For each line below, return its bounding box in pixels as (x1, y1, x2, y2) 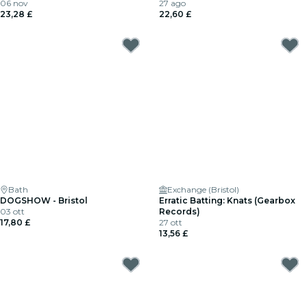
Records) (159, 206, 200, 217)
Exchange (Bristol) (167, 184, 239, 195)
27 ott (159, 217, 182, 228)
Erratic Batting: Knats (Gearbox (159, 195, 295, 206)
